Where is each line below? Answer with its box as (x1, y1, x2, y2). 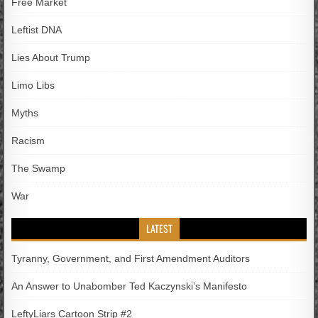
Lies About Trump (11, 51, 91, 63)
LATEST (146, 220, 172, 236)
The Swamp (11, 162, 66, 174)
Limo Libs (11, 79, 55, 91)
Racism (11, 134, 45, 146)
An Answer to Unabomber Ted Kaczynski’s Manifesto (11, 280, 248, 292)
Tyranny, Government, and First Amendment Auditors (11, 252, 251, 264)
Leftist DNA (11, 23, 62, 35)
